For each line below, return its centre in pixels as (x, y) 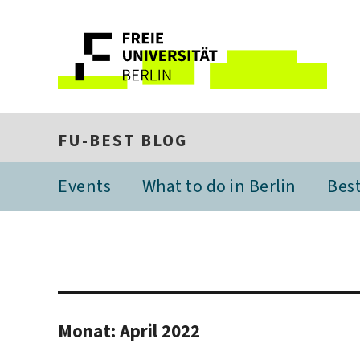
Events (84, 186)
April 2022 (160, 331)
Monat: (89, 331)
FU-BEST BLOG (123, 141)
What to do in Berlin (219, 186)
